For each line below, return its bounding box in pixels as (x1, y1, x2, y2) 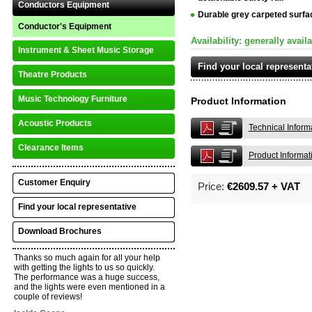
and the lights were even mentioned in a (13, 282, 165, 292)
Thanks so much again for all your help (13, 253, 160, 263)
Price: (197, 180, 227, 192)
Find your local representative (17, 202, 136, 212)
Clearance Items (17, 143, 84, 153)
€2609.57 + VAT (226, 180, 300, 192)
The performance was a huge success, (13, 272, 159, 282)
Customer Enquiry (17, 178, 91, 187)
